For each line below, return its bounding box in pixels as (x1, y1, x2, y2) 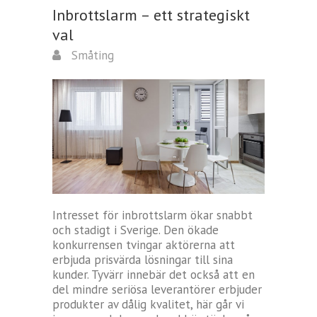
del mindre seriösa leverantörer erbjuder (52, 282, 262, 298)
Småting (68, 47, 114, 63)
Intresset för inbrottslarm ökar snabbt (52, 207, 253, 224)
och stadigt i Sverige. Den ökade (52, 222, 219, 238)
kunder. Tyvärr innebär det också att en (52, 267, 255, 283)
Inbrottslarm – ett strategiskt (52, 4, 250, 25)
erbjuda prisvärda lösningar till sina (52, 252, 233, 268)
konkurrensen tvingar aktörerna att (52, 237, 235, 253)
